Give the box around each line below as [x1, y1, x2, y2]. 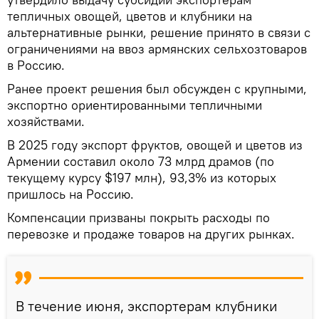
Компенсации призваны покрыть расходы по [7, 209, 270, 226]
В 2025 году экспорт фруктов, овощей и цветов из [7, 136, 303, 153]
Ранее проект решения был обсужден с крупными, [7, 80, 307, 97]
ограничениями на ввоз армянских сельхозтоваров [7, 40, 307, 57]
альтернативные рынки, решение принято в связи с [7, 23, 310, 41]
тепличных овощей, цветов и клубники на [7, 7, 252, 24]
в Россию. [7, 56, 65, 73]
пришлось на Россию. [7, 185, 134, 202]
